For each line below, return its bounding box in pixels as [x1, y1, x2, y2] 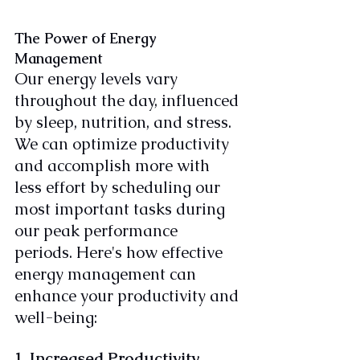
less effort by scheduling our [14, 177, 224, 198]
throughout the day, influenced [14, 90, 243, 112]
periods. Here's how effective [14, 242, 227, 264]
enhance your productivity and [14, 285, 243, 307]
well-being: [14, 307, 97, 329]
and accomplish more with [14, 155, 214, 177]
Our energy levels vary [14, 68, 182, 90]
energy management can [14, 264, 200, 285]
